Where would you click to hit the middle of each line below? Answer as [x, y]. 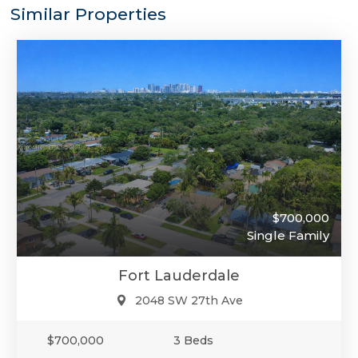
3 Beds [194, 340]
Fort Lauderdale [179, 275]
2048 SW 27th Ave [189, 300]
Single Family [288, 235]
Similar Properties [88, 14]
